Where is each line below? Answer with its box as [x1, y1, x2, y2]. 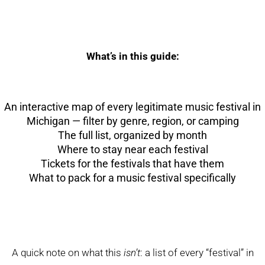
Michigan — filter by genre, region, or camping [26, 114, 239, 127]
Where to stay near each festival [57, 143, 208, 156]
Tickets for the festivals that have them [41, 157, 224, 170]
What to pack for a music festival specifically [29, 171, 236, 184]
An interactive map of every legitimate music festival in [4, 100, 261, 113]
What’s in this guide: [86, 50, 179, 62]
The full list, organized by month [58, 128, 207, 141]
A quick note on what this [11, 246, 124, 258]
